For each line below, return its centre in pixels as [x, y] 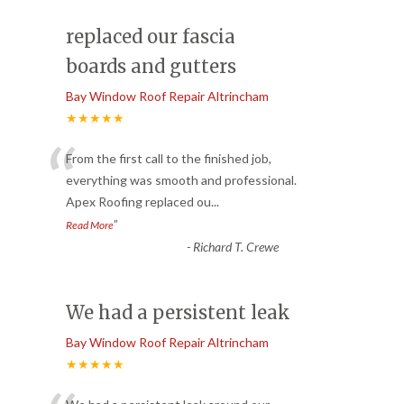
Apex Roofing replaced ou [138, 202]
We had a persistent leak [178, 313]
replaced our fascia [151, 37]
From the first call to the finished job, [169, 159]
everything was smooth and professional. [181, 180]
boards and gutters [151, 67]
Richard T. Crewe [235, 247]
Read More [90, 225]
